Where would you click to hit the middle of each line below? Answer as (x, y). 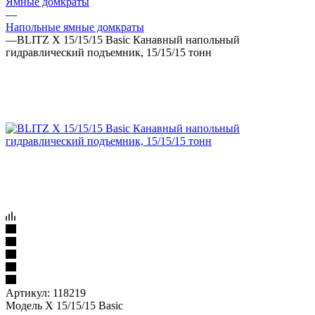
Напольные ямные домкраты (75, 27)
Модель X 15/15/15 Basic (64, 306)
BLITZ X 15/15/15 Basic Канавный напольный (128, 40)
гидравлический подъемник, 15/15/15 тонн (109, 53)
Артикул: (28, 293)
